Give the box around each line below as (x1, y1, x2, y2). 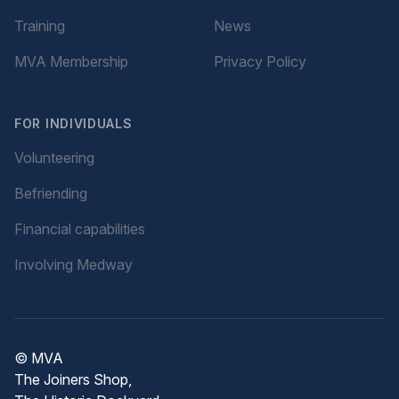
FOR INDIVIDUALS (14, 116, 133, 131)
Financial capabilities (14, 220, 145, 238)
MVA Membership (14, 53, 128, 70)
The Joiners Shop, (14, 370, 132, 388)
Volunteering (14, 149, 94, 167)
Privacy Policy (214, 53, 306, 70)
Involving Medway (14, 256, 133, 273)
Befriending (14, 184, 87, 202)
